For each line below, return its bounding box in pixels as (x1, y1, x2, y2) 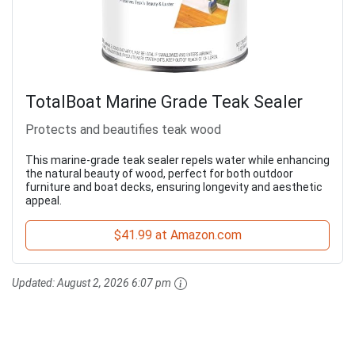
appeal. (25, 193, 62, 207)
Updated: (12, 276, 57, 289)
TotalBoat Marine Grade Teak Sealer (25, 91, 303, 112)
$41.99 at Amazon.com (113, 227, 242, 242)
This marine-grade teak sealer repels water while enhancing (25, 153, 330, 166)
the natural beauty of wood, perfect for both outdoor (25, 166, 293, 180)
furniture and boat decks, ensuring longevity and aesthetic (25, 180, 323, 193)
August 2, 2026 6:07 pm (57, 276, 171, 289)
